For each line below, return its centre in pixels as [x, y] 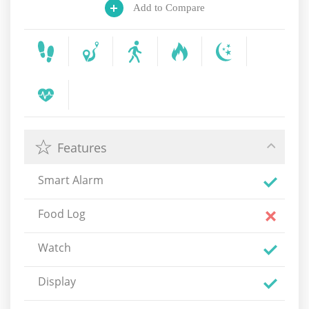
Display [57, 281]
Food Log [62, 214]
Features [82, 148]
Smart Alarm [71, 180]
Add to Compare [169, 8]
